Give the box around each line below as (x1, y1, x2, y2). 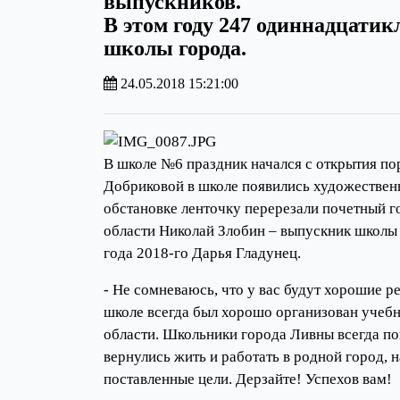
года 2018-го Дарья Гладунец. (104, 244, 304, 262)
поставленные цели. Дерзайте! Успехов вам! (104, 370, 396, 387)
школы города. (104, 37, 246, 60)
